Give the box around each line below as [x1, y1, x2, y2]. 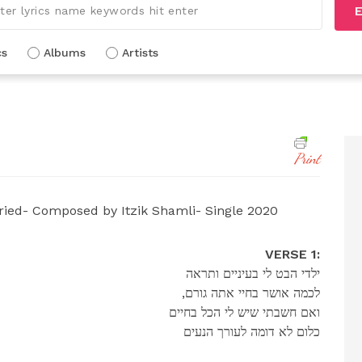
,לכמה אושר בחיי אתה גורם [184, 284, 320, 301]
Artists [122, 45, 158, 59]
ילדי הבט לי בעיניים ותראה [185, 265, 320, 281]
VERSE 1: [264, 246, 320, 262]
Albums [44, 45, 86, 59]
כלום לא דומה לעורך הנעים [183, 323, 320, 339]
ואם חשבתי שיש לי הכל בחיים [168, 304, 320, 320]
